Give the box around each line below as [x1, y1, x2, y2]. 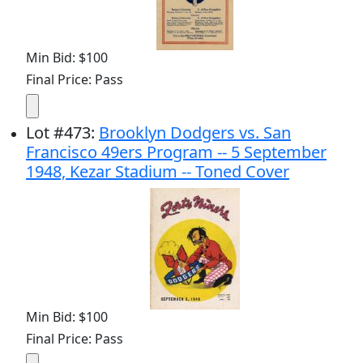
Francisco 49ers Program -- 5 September [26, 140, 327, 163]
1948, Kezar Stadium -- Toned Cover [26, 160, 289, 182]
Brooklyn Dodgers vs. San [99, 121, 291, 143]
